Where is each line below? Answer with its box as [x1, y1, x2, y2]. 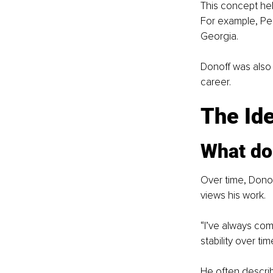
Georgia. [200, 30, 238, 43]
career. [200, 76, 231, 89]
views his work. [200, 189, 266, 202]
